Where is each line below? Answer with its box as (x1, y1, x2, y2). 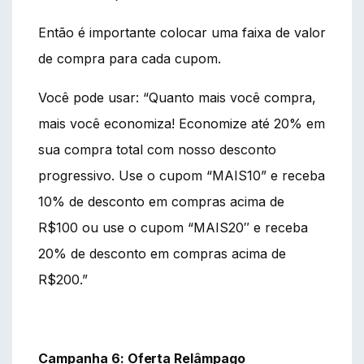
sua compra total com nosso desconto (38, 141, 276, 158)
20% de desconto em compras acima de (38, 245, 286, 262)
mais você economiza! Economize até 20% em (38, 115, 325, 132)
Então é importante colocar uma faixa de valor (38, 24, 326, 41)
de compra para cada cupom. (38, 50, 221, 67)
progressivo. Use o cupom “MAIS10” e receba (38, 167, 325, 184)
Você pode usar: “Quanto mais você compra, (38, 89, 316, 106)
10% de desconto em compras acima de (38, 193, 284, 210)
